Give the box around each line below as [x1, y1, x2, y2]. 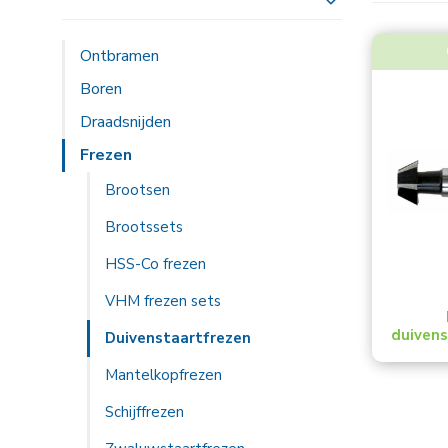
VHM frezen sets [105, 291, 221, 311]
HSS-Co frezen [105, 254, 206, 274]
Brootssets [105, 217, 183, 237]
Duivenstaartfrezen [105, 328, 251, 348]
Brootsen [105, 180, 170, 200]
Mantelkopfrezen [105, 365, 222, 385]
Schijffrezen [105, 402, 184, 422]
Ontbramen [80, 45, 159, 67]
